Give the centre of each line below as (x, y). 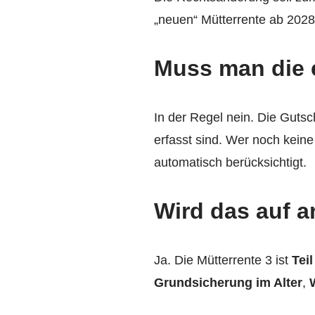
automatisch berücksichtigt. (230, 162)
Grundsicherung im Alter (228, 282)
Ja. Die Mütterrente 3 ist (223, 260)
